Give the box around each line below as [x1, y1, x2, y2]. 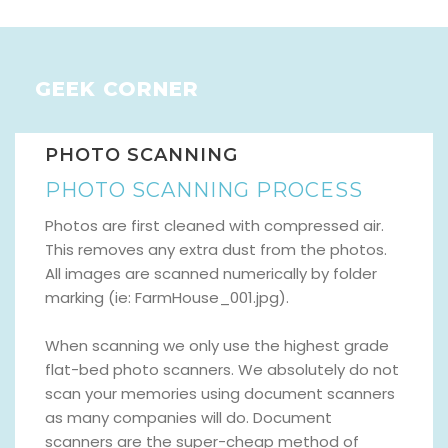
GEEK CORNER [35, 77, 199, 102]
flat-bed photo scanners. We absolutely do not [45, 359, 399, 381]
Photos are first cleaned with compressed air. [45, 215, 384, 237]
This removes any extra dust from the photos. [45, 239, 387, 261]
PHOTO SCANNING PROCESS [45, 178, 363, 203]
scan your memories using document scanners [45, 383, 395, 405]
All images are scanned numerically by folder [45, 263, 377, 285]
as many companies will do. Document [45, 407, 332, 429]
